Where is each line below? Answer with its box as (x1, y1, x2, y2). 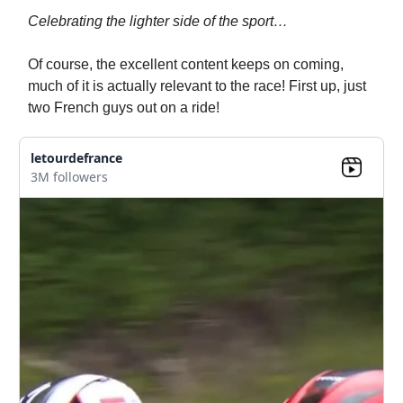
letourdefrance (31, 148, 122, 166)
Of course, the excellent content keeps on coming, (28, 56, 344, 72)
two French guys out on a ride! (28, 99, 219, 115)
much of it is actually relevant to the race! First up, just (28, 77, 366, 94)
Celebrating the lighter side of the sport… (28, 13, 288, 29)
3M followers (31, 167, 108, 185)
